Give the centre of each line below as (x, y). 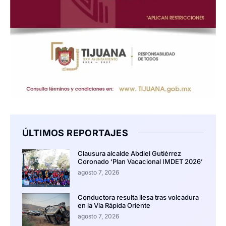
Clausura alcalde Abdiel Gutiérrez (129, 153)
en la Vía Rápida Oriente (114, 205)
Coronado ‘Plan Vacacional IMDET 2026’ (140, 161)
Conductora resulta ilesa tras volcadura (138, 197)
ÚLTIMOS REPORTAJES (75, 133)
